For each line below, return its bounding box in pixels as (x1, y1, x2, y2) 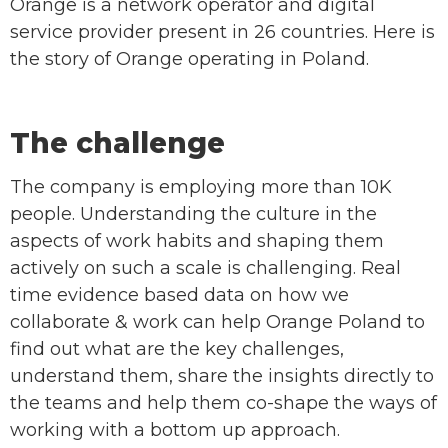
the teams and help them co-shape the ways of (10, 392, 437, 415)
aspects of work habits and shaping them (10, 230, 384, 253)
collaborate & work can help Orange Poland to (10, 311, 425, 334)
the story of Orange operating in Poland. (10, 48, 369, 71)
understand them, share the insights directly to (10, 365, 434, 388)
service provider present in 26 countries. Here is (10, 21, 435, 44)
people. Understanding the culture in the (10, 203, 377, 226)
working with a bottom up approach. (10, 419, 340, 442)
